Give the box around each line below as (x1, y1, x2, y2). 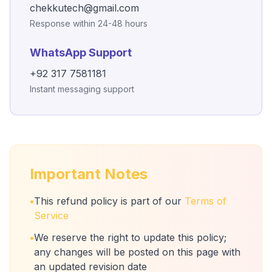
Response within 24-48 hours (30, 18, 148, 29)
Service (34, 209, 69, 222)
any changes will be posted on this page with (34, 246, 240, 258)
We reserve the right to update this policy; (34, 231, 226, 243)
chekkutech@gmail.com (30, 2, 139, 14)
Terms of (185, 195, 226, 207)
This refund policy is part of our (34, 195, 185, 207)
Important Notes (30, 165, 148, 183)
